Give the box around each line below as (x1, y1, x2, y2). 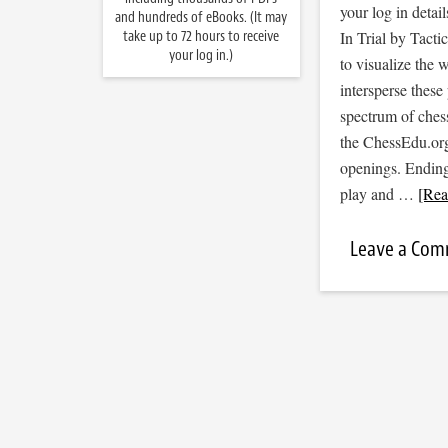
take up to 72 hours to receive (123, 27, 279, 46)
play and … (339, 183, 418, 204)
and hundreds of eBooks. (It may (115, 8, 287, 27)
